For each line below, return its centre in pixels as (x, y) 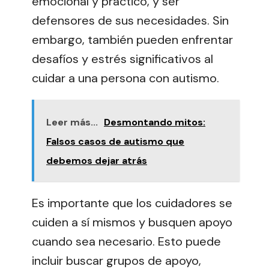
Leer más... (72, 122)
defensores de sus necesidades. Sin (130, 20)
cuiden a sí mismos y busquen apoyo (132, 222)
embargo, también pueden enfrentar (132, 39)
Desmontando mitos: (155, 122)
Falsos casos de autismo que (115, 141)
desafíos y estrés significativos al (122, 59)
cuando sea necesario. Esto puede (126, 241)
